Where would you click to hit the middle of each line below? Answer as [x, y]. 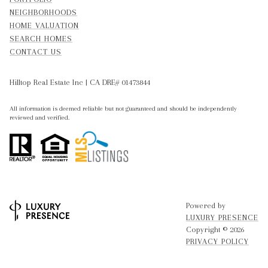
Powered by [206, 205]
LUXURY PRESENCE [222, 217]
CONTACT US [36, 52]
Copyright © [208, 229]
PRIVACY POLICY [217, 241]
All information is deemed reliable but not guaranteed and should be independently [123, 108]
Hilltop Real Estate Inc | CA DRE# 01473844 [80, 83]
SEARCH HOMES [41, 39]
